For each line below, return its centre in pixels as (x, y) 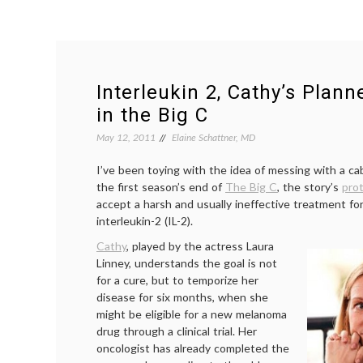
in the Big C (152, 115)
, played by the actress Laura (200, 246)
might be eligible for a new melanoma (192, 314)
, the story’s (310, 187)
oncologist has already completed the (193, 348)
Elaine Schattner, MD (214, 137)
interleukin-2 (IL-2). (145, 221)
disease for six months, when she (182, 297)
